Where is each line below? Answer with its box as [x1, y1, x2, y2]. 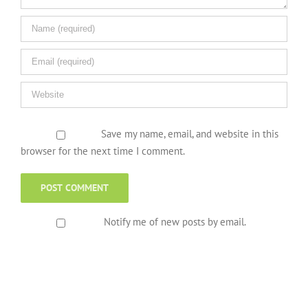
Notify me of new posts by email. [103, 214, 246, 228]
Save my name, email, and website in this [100, 126, 278, 140]
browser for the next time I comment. [21, 144, 185, 157]
